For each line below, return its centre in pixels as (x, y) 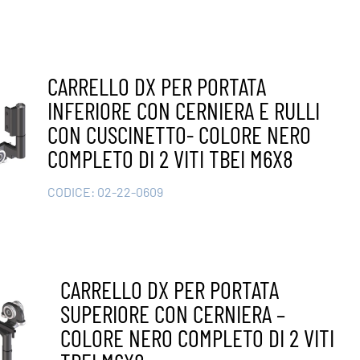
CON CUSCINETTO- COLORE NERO (179, 134)
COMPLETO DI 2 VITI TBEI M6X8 (170, 158)
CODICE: (72, 191)
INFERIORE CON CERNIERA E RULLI (183, 110)
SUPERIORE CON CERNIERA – (172, 313)
